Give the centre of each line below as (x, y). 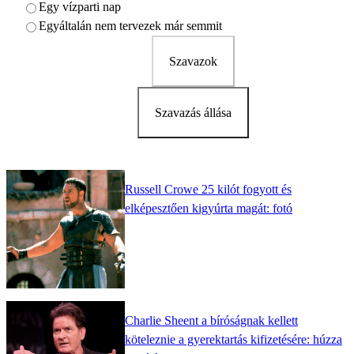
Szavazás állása (193, 112)
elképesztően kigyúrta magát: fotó (209, 209)
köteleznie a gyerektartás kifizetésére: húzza (233, 340)
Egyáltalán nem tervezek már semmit (130, 25)
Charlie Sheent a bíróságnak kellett (211, 321)
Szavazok (193, 61)
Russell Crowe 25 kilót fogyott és (208, 190)
